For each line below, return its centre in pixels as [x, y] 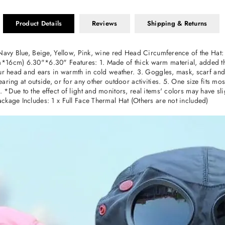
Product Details [39, 23]
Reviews [104, 23]
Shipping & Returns [177, 23]
